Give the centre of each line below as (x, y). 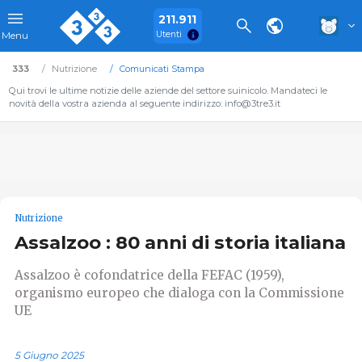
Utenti (169, 34)
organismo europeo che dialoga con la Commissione (179, 293)
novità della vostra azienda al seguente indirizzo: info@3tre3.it (144, 103)
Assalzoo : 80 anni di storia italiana (180, 243)
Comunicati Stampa (162, 69)
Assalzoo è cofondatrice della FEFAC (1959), (149, 275)
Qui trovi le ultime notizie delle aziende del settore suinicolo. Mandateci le (168, 90)
